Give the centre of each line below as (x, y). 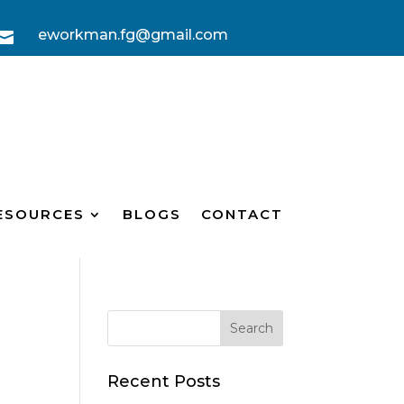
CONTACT (242, 215)
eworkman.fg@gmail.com (133, 34)
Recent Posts (164, 382)
